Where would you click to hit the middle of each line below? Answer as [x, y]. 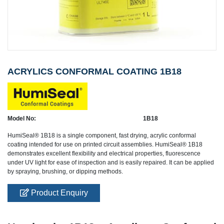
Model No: [22, 119]
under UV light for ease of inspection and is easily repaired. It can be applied [111, 163]
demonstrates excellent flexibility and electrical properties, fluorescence [104, 154]
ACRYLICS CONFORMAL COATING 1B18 [94, 72]
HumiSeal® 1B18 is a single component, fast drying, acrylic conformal [102, 136]
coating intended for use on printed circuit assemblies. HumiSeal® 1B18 [105, 145]
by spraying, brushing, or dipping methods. [65, 172]
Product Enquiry [58, 193]
